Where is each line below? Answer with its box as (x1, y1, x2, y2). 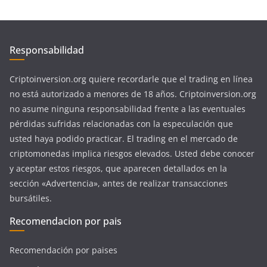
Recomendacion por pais (10, 215, 122, 228)
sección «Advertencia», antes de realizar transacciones (10, 178, 228, 190)
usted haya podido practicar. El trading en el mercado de (10, 133, 238, 145)
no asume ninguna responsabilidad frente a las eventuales (10, 103, 246, 115)
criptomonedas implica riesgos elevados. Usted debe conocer (10, 148, 254, 160)
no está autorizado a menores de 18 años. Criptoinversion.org (10, 88, 256, 100)
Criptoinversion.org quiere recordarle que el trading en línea (10, 73, 253, 85)
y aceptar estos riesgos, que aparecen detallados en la (10, 163, 227, 175)
